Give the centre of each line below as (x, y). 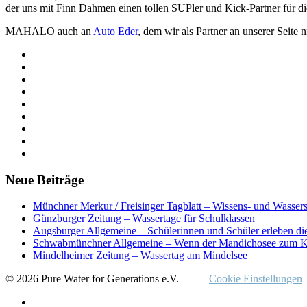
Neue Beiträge (45, 180)
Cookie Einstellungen (256, 279)
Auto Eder (115, 31)
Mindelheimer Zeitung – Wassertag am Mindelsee (140, 256)
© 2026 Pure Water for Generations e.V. (94, 279)
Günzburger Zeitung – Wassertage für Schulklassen (144, 219)
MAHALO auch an (49, 31)
